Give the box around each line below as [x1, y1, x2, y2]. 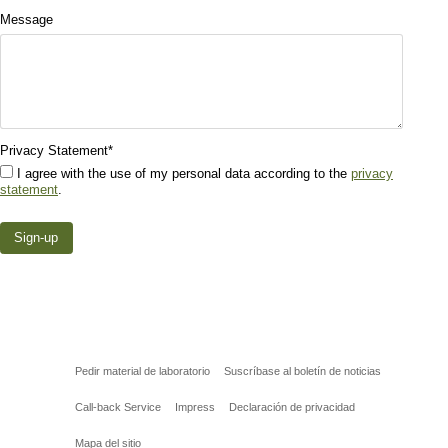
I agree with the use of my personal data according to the [17, 166, 351, 182]
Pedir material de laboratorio [75, 364, 210, 377]
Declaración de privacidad [229, 400, 355, 413]
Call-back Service [75, 400, 161, 413]
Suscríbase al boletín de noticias [224, 364, 381, 377]
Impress [175, 400, 215, 413]
